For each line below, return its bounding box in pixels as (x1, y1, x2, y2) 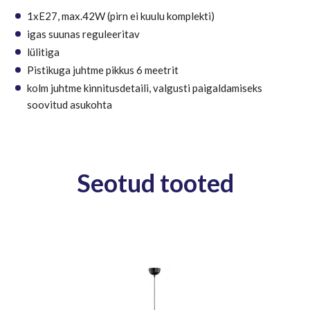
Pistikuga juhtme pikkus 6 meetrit (27, 64, 179, 77)
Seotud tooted (76, 167, 234, 199)
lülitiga (27, 46, 60, 59)
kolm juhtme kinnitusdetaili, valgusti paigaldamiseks (27, 82, 262, 95)
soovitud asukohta (27, 98, 112, 111)
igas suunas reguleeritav (27, 28, 140, 41)
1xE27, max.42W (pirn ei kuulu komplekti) (27, 10, 215, 23)
